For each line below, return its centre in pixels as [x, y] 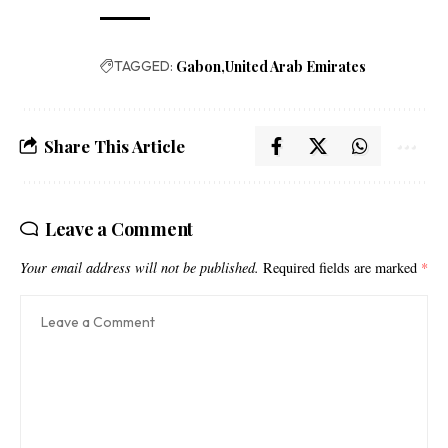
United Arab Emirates [295, 67]
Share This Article [114, 146]
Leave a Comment [119, 229]
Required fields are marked [342, 268]
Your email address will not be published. [139, 268]
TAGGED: [143, 66]
